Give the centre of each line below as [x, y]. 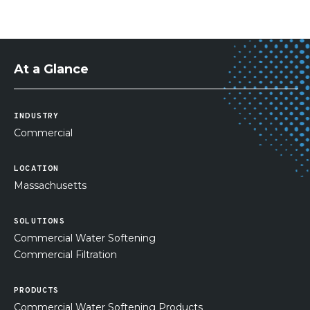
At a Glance [51, 69]
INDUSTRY [37, 116]
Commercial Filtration [65, 255]
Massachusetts [50, 185]
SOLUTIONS [39, 221]
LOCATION [37, 169]
